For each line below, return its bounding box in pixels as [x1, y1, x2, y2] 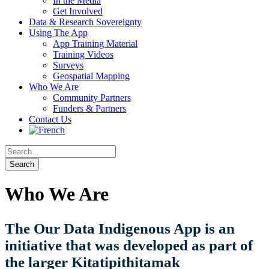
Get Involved [53, 6, 103, 16]
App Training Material [53, 38, 138, 49]
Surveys [53, 60, 83, 70]
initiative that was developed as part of [5, 237, 253, 254]
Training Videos [53, 49, 113, 59]
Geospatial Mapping [53, 71, 130, 81]
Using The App [29, 28, 88, 38]
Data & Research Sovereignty [29, 17, 142, 27]
